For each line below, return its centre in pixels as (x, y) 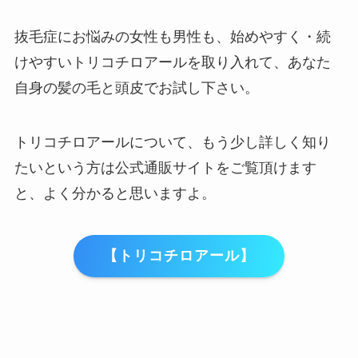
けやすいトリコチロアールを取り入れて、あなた (172, 63)
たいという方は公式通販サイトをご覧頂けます (165, 167)
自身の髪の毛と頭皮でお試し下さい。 (136, 88)
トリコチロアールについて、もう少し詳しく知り (172, 142)
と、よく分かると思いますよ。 (115, 193)
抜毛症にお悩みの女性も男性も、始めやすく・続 (172, 37)
